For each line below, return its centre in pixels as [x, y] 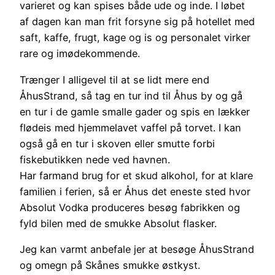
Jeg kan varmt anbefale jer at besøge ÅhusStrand [137, 249]
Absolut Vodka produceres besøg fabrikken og [130, 207]
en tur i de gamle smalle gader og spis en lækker [135, 111]
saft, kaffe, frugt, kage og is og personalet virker [135, 38]
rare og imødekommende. [80, 54]
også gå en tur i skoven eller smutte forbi [117, 143]
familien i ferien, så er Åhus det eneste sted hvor [135, 191]
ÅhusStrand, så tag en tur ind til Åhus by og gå [131, 95]
